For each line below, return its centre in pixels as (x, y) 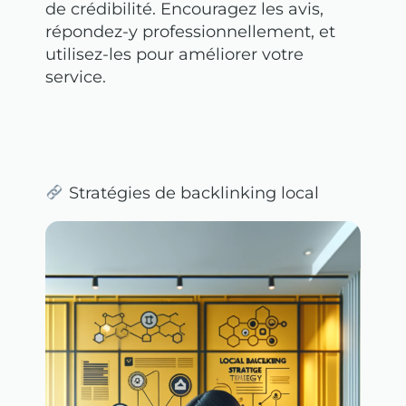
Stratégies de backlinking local (191, 193)
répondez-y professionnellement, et (190, 32)
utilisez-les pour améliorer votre (174, 55)
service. (76, 77)
